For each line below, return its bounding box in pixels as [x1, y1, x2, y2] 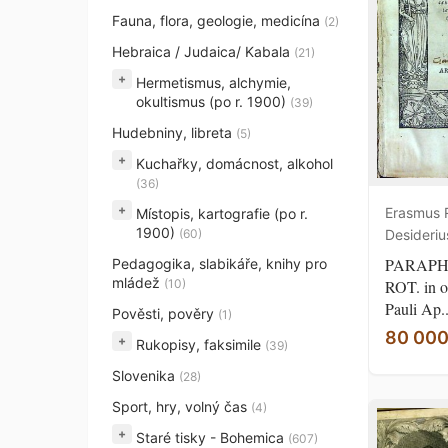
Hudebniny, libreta [112, 124, 236, 141]
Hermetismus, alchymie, [136, 74, 291, 91]
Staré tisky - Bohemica [136, 429, 288, 446]
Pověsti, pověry [112, 305, 218, 322]
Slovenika [112, 367, 179, 384]
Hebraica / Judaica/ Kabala [112, 43, 294, 60]
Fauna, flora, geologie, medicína [112, 12, 324, 29]
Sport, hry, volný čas [112, 398, 251, 415]
